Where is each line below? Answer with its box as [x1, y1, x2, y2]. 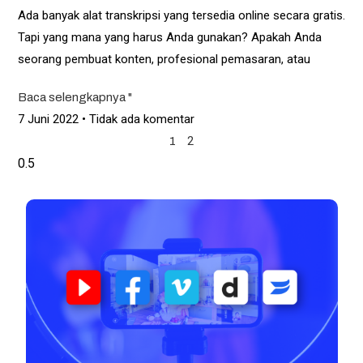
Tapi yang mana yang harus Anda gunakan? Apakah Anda [17, 30, 322, 45]
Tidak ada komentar [85, 112, 194, 127]
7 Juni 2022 [17, 112, 82, 127]
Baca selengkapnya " [17, 91, 132, 105]
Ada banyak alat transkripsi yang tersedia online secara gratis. [17, 8, 345, 23]
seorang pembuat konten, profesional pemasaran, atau [17, 52, 310, 67]
